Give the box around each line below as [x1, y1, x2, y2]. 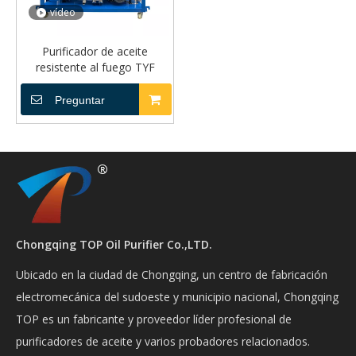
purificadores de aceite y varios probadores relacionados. [16, 334, 310, 349]
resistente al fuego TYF [35, 60, 155, 75]
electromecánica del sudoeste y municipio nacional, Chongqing [16, 289, 339, 304]
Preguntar [55, 94, 105, 106]
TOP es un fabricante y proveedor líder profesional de [16, 311, 292, 327]
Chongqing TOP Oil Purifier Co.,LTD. [16, 237, 212, 252]
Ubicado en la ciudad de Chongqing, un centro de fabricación [16, 267, 327, 282]
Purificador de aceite [42, 44, 148, 59]
